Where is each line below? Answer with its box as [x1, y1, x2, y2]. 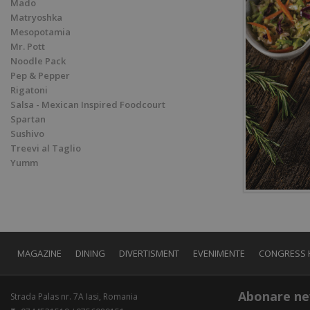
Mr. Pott [10, 40, 45, 53]
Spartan [10, 113, 46, 126]
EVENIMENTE [193, 247, 245, 260]
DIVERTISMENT [119, 247, 179, 260]
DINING [75, 247, 105, 260]
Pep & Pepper [10, 69, 70, 82]
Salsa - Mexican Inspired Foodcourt [10, 98, 165, 111]
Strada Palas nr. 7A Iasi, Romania [10, 291, 138, 303]
